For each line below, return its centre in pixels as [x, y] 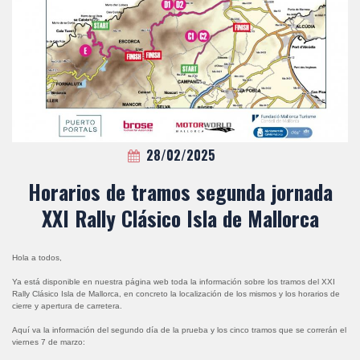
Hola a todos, [37, 258]
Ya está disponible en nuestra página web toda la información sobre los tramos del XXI [174, 282]
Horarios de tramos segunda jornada [180, 191]
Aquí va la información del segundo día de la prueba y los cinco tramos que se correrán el [179, 330]
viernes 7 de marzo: [49, 342]
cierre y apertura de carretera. [67, 306]
